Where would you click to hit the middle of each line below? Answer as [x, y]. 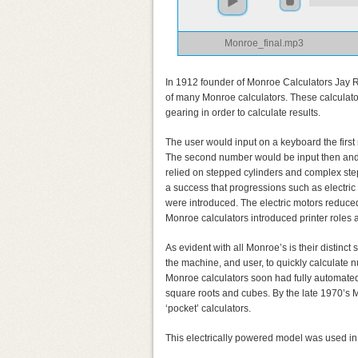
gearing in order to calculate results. [243, 113]
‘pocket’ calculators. [208, 308]
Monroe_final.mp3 [264, 43]
